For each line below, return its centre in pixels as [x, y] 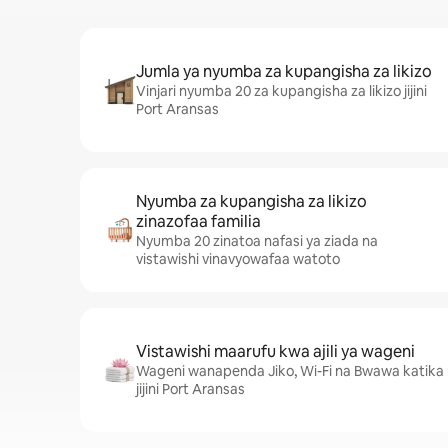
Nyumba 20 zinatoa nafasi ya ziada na [257, 241]
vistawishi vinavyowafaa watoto [238, 259]
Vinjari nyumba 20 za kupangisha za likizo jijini [281, 91]
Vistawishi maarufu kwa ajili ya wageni [275, 351]
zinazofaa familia [198, 221]
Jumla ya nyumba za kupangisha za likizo [284, 71]
